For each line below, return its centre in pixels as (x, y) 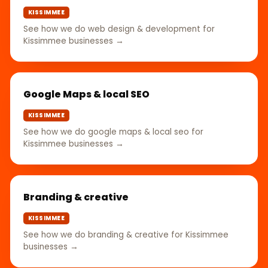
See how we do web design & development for (119, 29)
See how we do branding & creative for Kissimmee (126, 234)
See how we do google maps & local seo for (113, 132)
